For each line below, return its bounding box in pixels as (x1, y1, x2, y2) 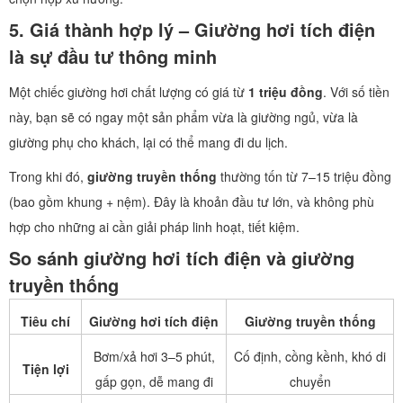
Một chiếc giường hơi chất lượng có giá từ (9, 83, 248, 101)
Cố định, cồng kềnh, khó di (234, 347, 386, 365)
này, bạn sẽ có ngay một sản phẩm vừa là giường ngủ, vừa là (9, 108, 358, 126)
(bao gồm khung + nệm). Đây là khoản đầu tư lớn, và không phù (9, 193, 374, 210)
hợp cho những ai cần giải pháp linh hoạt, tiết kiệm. (9, 218, 300, 236)
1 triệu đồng (248, 83, 323, 101)
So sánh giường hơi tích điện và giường (9, 245, 354, 271)
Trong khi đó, (9, 167, 87, 185)
